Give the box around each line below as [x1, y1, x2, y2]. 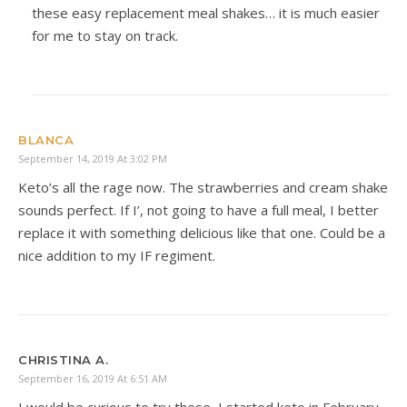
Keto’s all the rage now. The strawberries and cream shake [18, 177, 388, 196]
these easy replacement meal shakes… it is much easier [32, 3, 380, 22]
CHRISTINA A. [18, 352, 108, 367]
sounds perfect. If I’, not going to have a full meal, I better [18, 200, 379, 219]
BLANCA [18, 132, 74, 147]
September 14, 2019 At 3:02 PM [18, 151, 167, 165]
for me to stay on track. [32, 25, 178, 45]
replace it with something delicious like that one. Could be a [18, 223, 385, 242]
